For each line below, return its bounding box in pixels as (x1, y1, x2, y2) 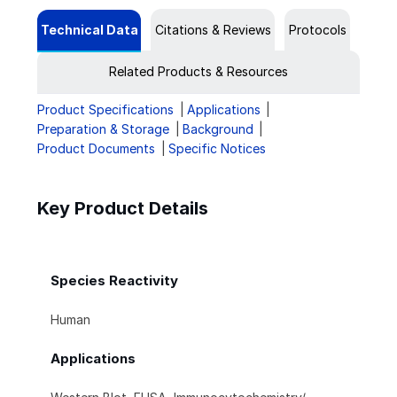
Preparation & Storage (37, 121, 169, 137)
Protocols (288, 22, 346, 38)
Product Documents (37, 141, 155, 157)
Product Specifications (37, 102, 174, 118)
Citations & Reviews (154, 22, 271, 38)
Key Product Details (37, 198, 208, 220)
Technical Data (40, 22, 138, 38)
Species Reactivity (51, 272, 178, 290)
